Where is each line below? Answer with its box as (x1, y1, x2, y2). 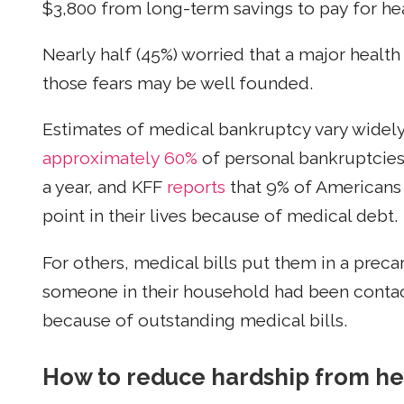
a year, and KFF (42, 177, 167, 198)
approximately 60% (42, 148, 197, 170)
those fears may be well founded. (42, 73, 313, 95)
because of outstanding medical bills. (42, 309, 347, 331)
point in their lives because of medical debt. (42, 206, 398, 227)
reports (167, 177, 225, 198)
